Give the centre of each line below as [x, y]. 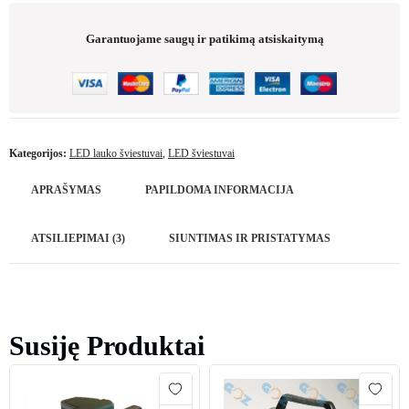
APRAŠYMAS [66, 190]
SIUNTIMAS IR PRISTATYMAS [250, 238]
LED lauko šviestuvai [116, 153]
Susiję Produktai [107, 346]
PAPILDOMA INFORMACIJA [220, 190]
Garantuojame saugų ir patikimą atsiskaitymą [204, 39]
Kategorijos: [39, 153]
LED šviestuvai [201, 153]
